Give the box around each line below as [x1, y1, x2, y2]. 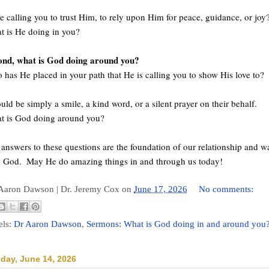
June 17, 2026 [134, 184, 187, 194]
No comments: [199, 184, 256, 194]
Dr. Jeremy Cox [61, 184, 119, 194]
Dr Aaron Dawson [14, 219, 82, 229]
